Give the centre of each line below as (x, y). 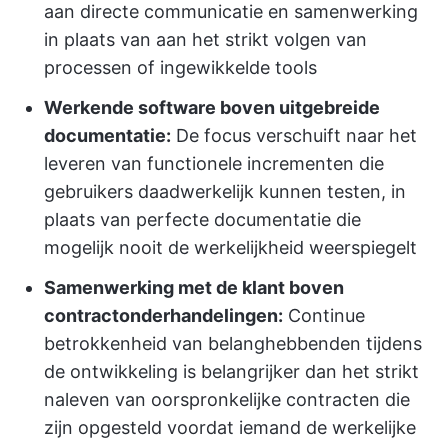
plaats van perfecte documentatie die (202, 219)
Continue (324, 315)
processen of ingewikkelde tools (180, 67)
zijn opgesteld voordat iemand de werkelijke (230, 427)
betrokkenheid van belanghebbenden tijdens (233, 343)
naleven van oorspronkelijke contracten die (227, 399)
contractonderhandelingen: (163, 315)
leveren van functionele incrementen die (214, 163)
